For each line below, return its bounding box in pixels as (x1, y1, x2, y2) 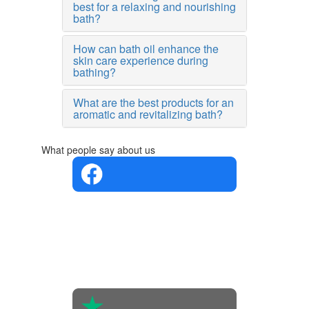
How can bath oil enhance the (73, 41, 219, 57)
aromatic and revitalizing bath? (73, 106, 223, 122)
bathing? (73, 64, 116, 80)
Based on (114, 212, 155, 227)
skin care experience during (73, 52, 208, 68)
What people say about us (41, 143, 155, 157)
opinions (114, 240, 150, 255)
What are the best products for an (73, 94, 234, 110)
